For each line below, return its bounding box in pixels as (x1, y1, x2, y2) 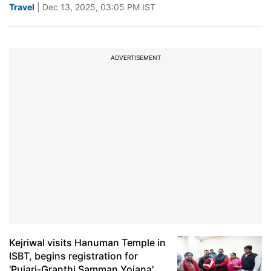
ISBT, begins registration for (9, 250, 138, 262)
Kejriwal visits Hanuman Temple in (9, 237, 166, 249)
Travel (9, 2, 34, 12)
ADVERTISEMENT (110, 54, 161, 61)
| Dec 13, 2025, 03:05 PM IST (34, 2, 155, 12)
